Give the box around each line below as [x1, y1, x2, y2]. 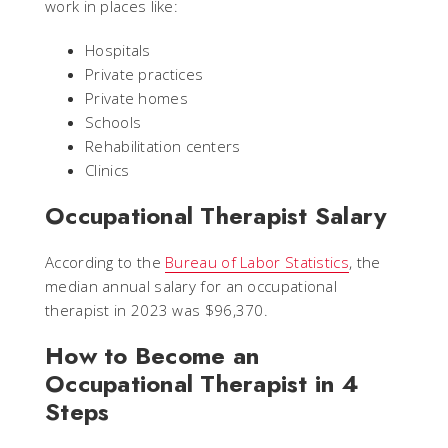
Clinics [85, 159, 130, 180]
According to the [45, 251, 166, 272]
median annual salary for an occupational [45, 275, 337, 296]
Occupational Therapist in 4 [45, 365, 359, 401]
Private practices [85, 63, 204, 84]
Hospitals [85, 39, 151, 60]
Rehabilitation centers [85, 135, 241, 156]
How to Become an [45, 337, 259, 373]
